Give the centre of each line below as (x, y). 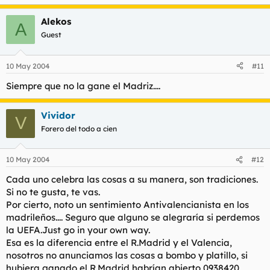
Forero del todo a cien (79, 128)
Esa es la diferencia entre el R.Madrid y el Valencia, (119, 243)
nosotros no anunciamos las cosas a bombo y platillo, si (127, 255)
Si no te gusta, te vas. (53, 192)
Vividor (58, 115)
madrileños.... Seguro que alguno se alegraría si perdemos (133, 217)
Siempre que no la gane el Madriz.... (83, 86)
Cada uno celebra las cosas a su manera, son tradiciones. (132, 179)
